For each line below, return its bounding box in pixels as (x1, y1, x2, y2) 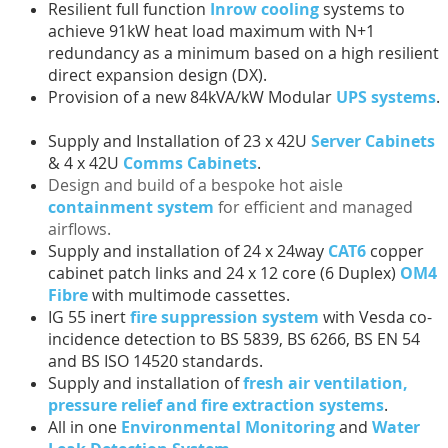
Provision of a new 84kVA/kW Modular (47, 85, 336, 108)
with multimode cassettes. (87, 284, 290, 307)
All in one (47, 416, 121, 439)
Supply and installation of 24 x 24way (47, 240, 328, 263)
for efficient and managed (213, 196, 413, 219)
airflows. (47, 218, 111, 241)
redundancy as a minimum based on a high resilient (47, 41, 439, 64)
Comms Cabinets (122, 152, 257, 175)
